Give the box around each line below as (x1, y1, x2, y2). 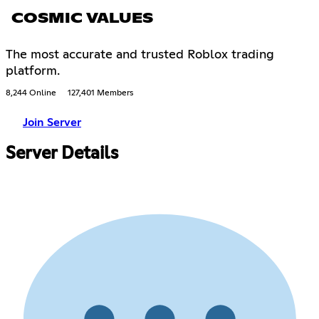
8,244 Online (6, 88, 56, 98)
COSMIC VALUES (11, 11, 153, 26)
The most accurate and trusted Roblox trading (6, 48, 274, 61)
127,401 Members (68, 88, 133, 98)
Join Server (23, 116, 81, 128)
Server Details (6, 145, 118, 162)
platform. (6, 64, 60, 78)
